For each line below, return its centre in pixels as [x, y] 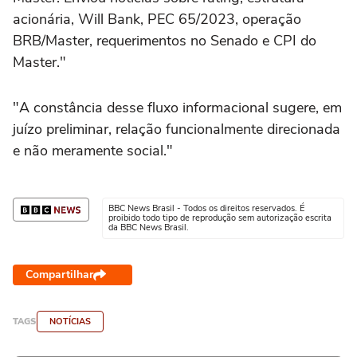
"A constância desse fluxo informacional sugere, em [177, 108]
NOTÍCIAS [70, 322]
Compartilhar [59, 275]
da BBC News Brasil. [149, 228]
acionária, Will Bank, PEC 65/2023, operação [157, 20]
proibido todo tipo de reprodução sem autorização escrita [220, 218]
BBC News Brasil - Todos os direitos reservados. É [206, 209]
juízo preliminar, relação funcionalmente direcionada [177, 129]
